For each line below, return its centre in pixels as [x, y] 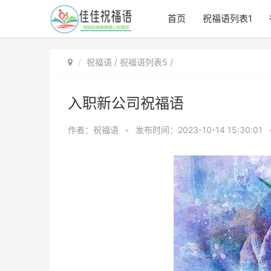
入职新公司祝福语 [126, 103]
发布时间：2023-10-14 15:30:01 [200, 130]
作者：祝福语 [93, 130]
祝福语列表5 [144, 62]
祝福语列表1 [227, 18]
